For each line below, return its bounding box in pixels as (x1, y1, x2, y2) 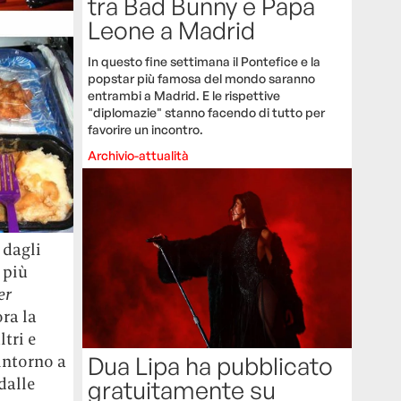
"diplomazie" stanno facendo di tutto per (88, 105, 326, 121)
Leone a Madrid (88, 15, 256, 46)
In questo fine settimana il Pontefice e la (88, 54, 321, 70)
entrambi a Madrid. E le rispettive (88, 88, 281, 104)
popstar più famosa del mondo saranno (88, 71, 316, 87)
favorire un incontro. (88, 122, 204, 138)
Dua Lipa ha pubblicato (88, 351, 334, 381)
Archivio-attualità (88, 148, 190, 164)
